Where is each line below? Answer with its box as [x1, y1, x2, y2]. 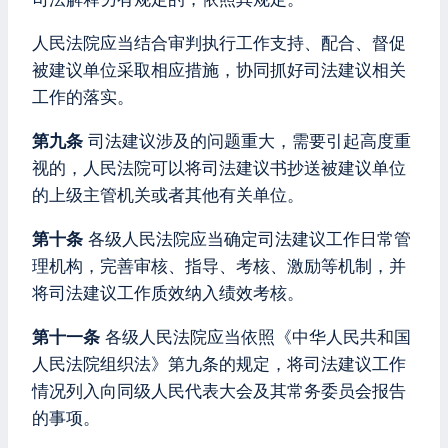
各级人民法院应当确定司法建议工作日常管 [83, 229, 411, 249]
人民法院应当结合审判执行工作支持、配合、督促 [32, 33, 406, 53]
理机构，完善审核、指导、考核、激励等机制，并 [32, 256, 406, 276]
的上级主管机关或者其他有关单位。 [32, 185, 304, 205]
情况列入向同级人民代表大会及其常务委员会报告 [32, 381, 406, 401]
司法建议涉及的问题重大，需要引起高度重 [83, 131, 411, 151]
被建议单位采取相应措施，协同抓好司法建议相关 [32, 60, 406, 80]
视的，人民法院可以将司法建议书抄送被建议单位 [32, 158, 406, 178]
